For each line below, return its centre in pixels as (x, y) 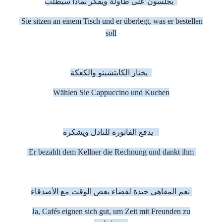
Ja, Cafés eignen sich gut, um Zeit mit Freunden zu (111, 211)
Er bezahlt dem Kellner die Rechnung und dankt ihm (111, 152)
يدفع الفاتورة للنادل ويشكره (156, 132)
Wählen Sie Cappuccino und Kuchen (111, 92)
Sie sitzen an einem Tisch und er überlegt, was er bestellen (111, 21)
